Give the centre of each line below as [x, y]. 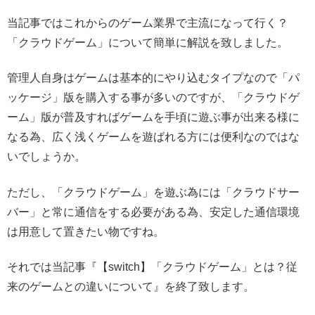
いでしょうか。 [46, 157]
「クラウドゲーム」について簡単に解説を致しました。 [148, 42]
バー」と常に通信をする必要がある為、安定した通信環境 [153, 212]
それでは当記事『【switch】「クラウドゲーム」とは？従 [152, 267]
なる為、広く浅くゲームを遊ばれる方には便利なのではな [153, 137]
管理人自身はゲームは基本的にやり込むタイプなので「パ [153, 78]
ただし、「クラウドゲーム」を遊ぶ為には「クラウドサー [153, 192]
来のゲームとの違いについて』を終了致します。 [131, 287]
